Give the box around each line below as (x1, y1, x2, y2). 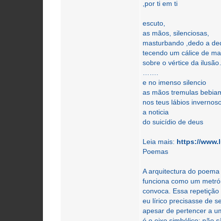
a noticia (143, 108, 169, 116)
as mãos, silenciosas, (143, 29, 210, 37)
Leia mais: (143, 138, 177, 146)
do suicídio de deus (143, 118, 204, 126)
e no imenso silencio (143, 78, 207, 86)
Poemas (143, 147, 169, 155)
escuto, (143, 19, 166, 27)
